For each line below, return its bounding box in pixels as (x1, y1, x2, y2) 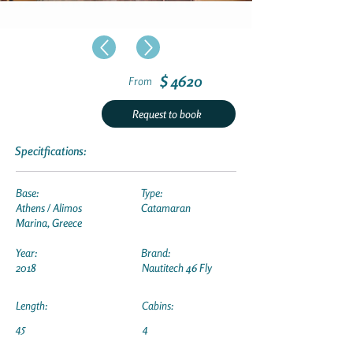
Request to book (132, 107, 203, 121)
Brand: (141, 246, 170, 259)
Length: (16, 299, 47, 312)
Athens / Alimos (16, 201, 82, 214)
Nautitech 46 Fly (142, 261, 212, 274)
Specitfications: (15, 143, 87, 158)
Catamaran (141, 201, 191, 214)
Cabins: (142, 299, 173, 312)
